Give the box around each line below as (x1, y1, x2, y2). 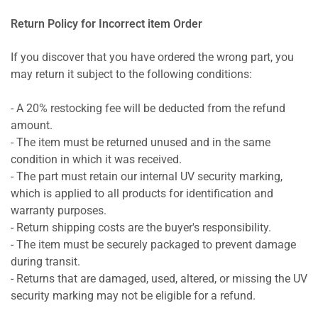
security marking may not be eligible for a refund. (11, 289, 256, 302)
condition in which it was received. (11, 153, 182, 166)
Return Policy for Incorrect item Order (11, 18, 202, 31)
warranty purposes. (11, 204, 106, 217)
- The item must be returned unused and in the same (11, 136, 270, 149)
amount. (11, 119, 53, 132)
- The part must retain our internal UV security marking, (11, 170, 283, 183)
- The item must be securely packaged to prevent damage (11, 238, 296, 251)
